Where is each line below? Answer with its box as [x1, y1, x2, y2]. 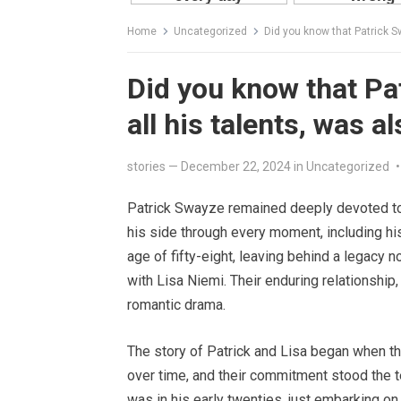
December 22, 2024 [181, 159, 291, 175]
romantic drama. [127, 296, 226, 314]
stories [127, 159, 166, 175]
